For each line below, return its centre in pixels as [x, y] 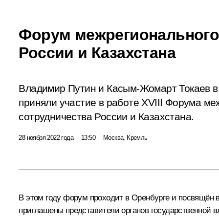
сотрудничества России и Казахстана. [106, 117]
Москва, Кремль [125, 137]
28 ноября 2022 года [46, 137]
